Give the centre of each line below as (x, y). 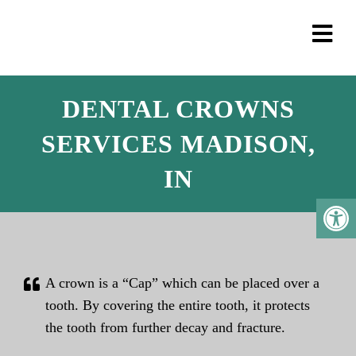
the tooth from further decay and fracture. (165, 327)
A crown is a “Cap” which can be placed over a (182, 283)
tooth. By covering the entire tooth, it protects (178, 305)
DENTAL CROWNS (178, 109)
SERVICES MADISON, (178, 144)
